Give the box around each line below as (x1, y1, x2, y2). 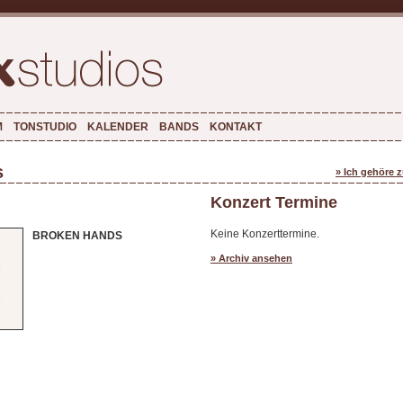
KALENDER (87, 121, 148, 133)
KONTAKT (210, 121, 262, 133)
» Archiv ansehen (210, 253, 292, 264)
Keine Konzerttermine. (210, 228, 319, 240)
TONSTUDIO (13, 121, 76, 133)
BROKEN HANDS (32, 229, 122, 242)
